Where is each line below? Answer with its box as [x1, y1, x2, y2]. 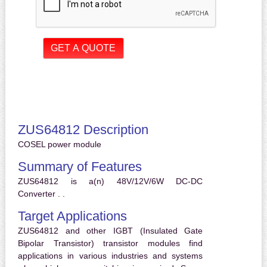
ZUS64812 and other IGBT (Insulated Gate [17, 226, 203, 236]
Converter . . [17, 189, 65, 199]
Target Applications [17, 209, 127, 224]
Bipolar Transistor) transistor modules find [17, 238, 203, 249]
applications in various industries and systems [17, 251, 203, 261]
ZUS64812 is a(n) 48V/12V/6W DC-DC [17, 176, 203, 187]
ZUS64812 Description [17, 122, 148, 138]
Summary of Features [17, 159, 142, 175]
